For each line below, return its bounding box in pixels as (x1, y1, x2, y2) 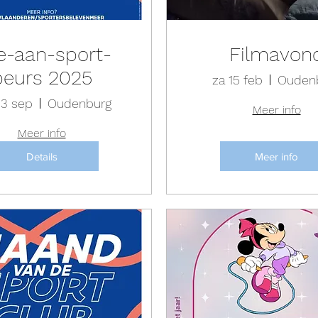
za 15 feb (212, 72, 263, 87)
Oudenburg (47, 96, 111, 111)
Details (26, 150, 57, 163)
